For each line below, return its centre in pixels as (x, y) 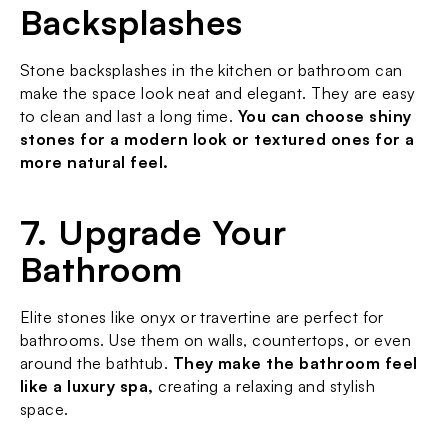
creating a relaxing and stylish (264, 386)
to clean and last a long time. (129, 116)
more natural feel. (94, 162)
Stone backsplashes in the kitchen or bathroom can (211, 70)
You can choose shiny (324, 116)
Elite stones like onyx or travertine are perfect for (202, 317)
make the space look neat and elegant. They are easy (218, 93)
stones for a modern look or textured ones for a (217, 139)
